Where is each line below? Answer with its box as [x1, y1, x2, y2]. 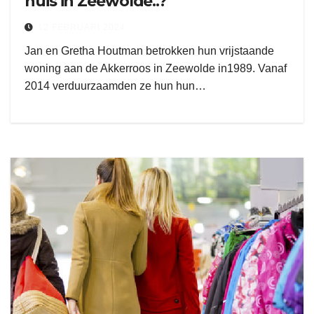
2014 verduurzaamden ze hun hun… [25, 80, 206, 92]
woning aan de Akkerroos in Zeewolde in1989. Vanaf [25, 62, 287, 74]
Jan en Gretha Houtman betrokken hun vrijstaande [25, 45, 274, 57]
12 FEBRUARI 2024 [38, 22, 125, 32]
